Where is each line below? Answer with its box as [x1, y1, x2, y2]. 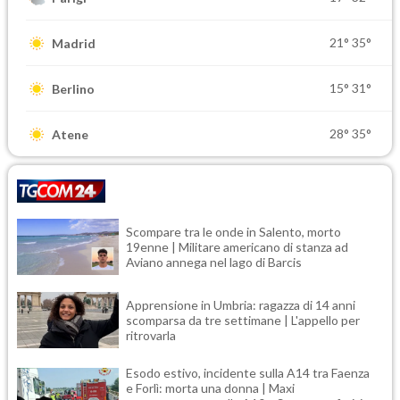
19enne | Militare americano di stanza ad [126, 239, 348, 255]
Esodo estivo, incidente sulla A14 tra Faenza [126, 365, 370, 381]
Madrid [52, 35, 96, 51]
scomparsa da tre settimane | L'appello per [126, 312, 360, 329]
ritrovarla [126, 328, 176, 344]
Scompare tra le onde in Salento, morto [126, 224, 341, 240]
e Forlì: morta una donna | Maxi [126, 380, 295, 396]
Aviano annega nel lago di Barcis [126, 254, 302, 271]
